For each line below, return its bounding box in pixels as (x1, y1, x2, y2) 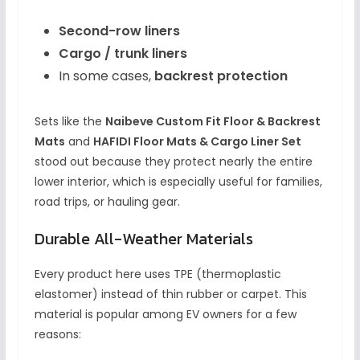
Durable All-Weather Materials (34, 227, 253, 252)
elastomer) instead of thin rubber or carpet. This (34, 286, 307, 303)
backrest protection (153, 67, 288, 86)
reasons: (34, 326, 81, 343)
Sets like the (34, 113, 105, 130)
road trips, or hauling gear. (34, 194, 180, 211)
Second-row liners (58, 22, 180, 41)
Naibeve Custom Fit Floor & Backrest (104, 113, 321, 130)
